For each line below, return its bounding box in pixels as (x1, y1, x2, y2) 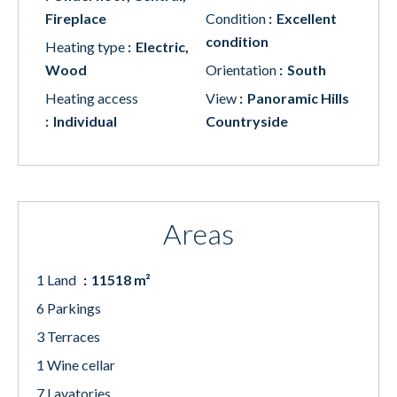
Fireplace (45, 10, 106, 27)
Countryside (206, 113, 288, 129)
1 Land (36, 271, 79, 288)
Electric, (136, 38, 189, 55)
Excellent (276, 10, 337, 27)
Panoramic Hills (247, 90, 349, 106)
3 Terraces (36, 328, 100, 345)
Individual (53, 113, 117, 129)
